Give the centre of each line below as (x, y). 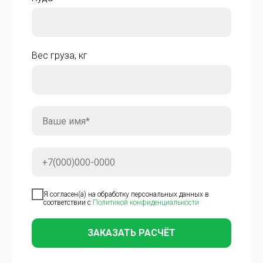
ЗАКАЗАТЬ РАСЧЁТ (131, 232)
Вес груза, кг (60, 56)
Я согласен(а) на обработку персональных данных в (126, 194)
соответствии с (68, 202)
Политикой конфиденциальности (146, 202)
